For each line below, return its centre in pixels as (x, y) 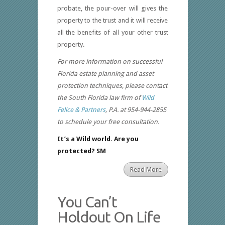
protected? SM (81, 151)
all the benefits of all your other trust (113, 33)
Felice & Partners (81, 110)
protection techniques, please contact (112, 86)
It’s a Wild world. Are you (98, 139)
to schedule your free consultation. (108, 122)
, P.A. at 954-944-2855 (136, 110)
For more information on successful (109, 62)
